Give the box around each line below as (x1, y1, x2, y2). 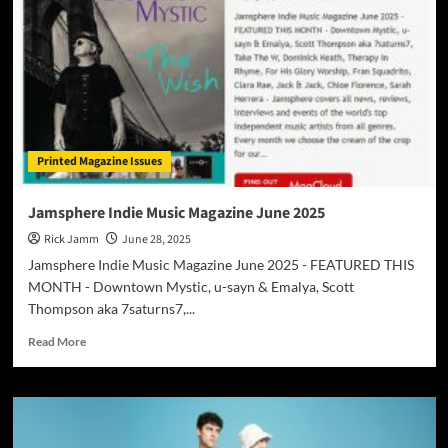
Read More (27, 334, 86, 350)
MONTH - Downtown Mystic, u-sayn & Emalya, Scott (27, 278, 354, 296)
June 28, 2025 (121, 231, 191, 249)
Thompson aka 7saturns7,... (27, 300, 195, 318)
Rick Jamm (43, 231, 99, 249)
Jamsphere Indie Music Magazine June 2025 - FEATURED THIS (27, 256, 414, 274)
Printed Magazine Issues (36, 153, 162, 171)
